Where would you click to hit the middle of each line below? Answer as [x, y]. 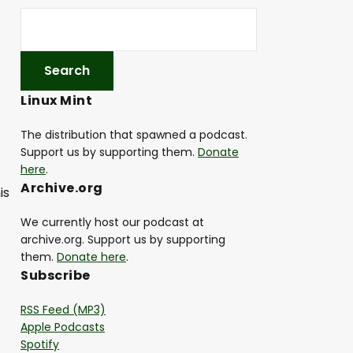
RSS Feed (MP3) [63, 310]
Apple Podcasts [63, 327]
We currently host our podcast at [112, 223]
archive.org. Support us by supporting [123, 240]
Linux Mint [56, 101]
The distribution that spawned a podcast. [134, 135]
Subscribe [56, 276]
